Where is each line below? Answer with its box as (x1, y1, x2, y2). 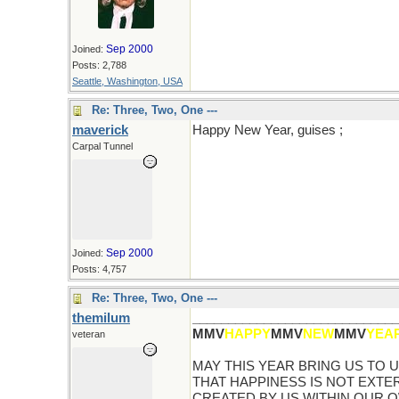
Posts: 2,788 (72, 60, 126, 70)
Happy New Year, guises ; (192, 123, 343, 137)
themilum (72, 311, 130, 325)
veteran (72, 329, 105, 339)
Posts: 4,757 (72, 264, 126, 274)
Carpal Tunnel (72, 141, 133, 151)
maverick (72, 123, 128, 137)
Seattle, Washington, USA (72, 76, 183, 86)
